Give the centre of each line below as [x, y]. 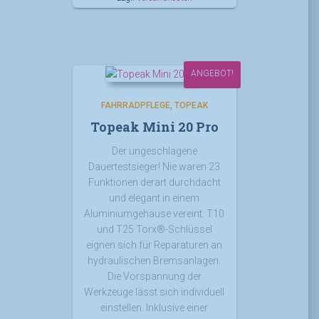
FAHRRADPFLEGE [135, 105]
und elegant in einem [154, 198]
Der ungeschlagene [154, 151]
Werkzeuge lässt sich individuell [154, 292]
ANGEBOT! [212, 73]
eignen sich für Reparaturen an [154, 245]
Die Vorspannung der [154, 276]
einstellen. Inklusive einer [154, 307]
